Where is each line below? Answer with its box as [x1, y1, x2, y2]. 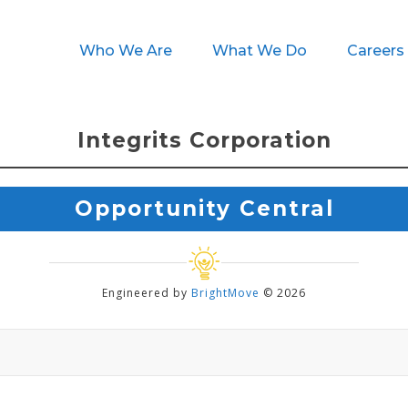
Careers [346, 42, 404, 59]
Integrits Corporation [76, 127, 331, 153]
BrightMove [191, 284, 263, 301]
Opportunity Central [74, 196, 334, 221]
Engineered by [102, 284, 191, 301]
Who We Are [78, 42, 172, 59]
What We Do [211, 42, 307, 59]
